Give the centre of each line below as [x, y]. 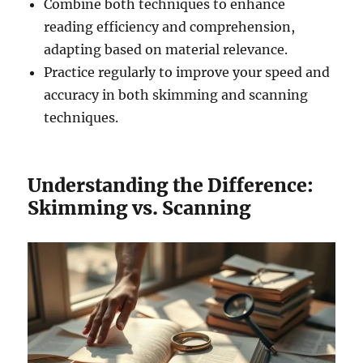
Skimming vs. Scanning [140, 207]
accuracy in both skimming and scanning [176, 94]
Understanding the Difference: [171, 185]
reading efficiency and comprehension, [170, 26]
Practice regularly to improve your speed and [187, 72]
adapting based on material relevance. [166, 49]
